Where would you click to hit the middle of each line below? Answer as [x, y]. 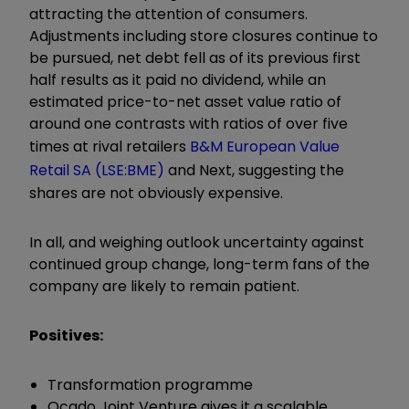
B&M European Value [265, 146]
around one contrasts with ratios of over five [189, 123]
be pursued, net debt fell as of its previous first [195, 58]
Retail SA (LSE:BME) [97, 170]
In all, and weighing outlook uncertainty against [197, 242]
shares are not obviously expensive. [158, 193]
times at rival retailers [110, 146]
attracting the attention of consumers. [168, 14]
